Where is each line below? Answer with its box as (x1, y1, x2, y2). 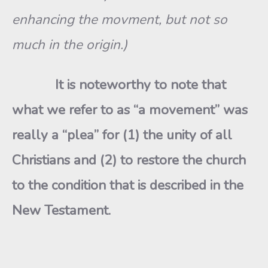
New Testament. (12, 201, 111, 220)
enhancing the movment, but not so (12, 10, 227, 29)
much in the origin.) (12, 35, 127, 54)
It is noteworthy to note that (55, 75, 226, 94)
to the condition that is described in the (12, 176, 243, 194)
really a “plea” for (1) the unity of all (12, 126, 232, 144)
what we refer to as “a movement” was (12, 100, 248, 119)
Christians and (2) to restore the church (12, 151, 246, 169)
